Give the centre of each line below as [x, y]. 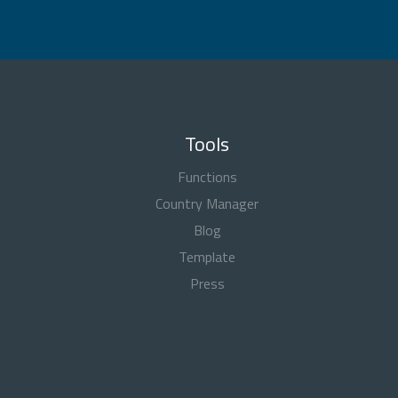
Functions [207, 177]
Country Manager [207, 203]
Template [207, 257]
